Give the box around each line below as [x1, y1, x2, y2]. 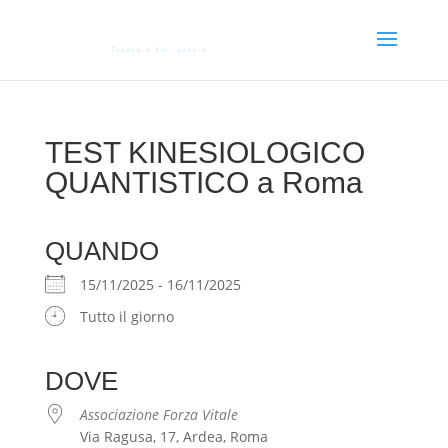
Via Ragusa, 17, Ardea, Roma [79, 427, 268, 446]
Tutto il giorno [79, 307, 174, 326]
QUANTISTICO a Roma [44, 166, 363, 199]
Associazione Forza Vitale [79, 405, 238, 424]
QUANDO [44, 236, 159, 266]
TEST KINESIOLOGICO [44, 136, 365, 169]
